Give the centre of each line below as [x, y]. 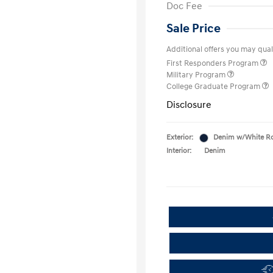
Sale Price [193, 29]
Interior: [179, 151]
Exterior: [180, 137]
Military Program [197, 75]
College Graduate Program [214, 87]
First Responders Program [213, 63]
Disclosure [189, 105]
